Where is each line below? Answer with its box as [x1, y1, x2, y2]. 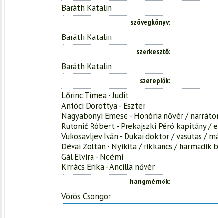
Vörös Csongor [61, 190, 111, 201]
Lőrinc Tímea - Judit [61, 90, 128, 101]
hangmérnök [130, 176, 169, 186]
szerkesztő [136, 46, 169, 56]
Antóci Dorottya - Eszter [61, 100, 145, 111]
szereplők [140, 75, 169, 85]
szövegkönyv [130, 17, 169, 27]
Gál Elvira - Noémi [61, 151, 123, 162]
